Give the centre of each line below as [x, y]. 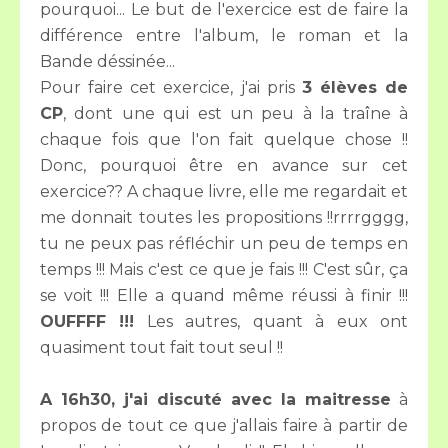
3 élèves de [354, 87]
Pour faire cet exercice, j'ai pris [171, 87]
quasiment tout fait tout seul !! [161, 347]
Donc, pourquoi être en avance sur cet [224, 165]
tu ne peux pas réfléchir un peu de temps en [224, 243]
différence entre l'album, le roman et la [224, 35]
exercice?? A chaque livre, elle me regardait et [224, 191]
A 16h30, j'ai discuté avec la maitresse [215, 399]
